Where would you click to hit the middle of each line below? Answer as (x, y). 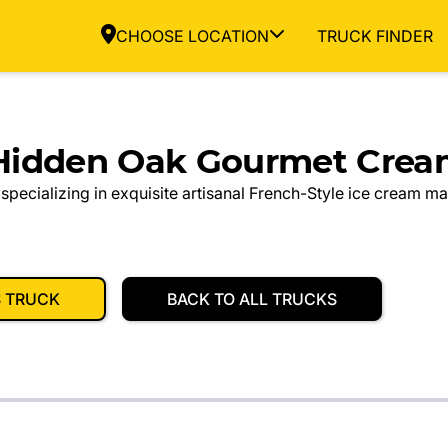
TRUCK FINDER (375, 36)
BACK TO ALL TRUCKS (252, 299)
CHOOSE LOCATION (192, 36)
